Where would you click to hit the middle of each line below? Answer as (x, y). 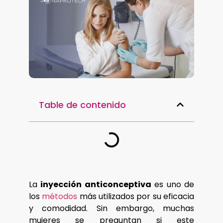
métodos (60, 196)
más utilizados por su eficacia (136, 196)
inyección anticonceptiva (96, 184)
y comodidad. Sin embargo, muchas (111, 208)
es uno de (173, 184)
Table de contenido (82, 105)
